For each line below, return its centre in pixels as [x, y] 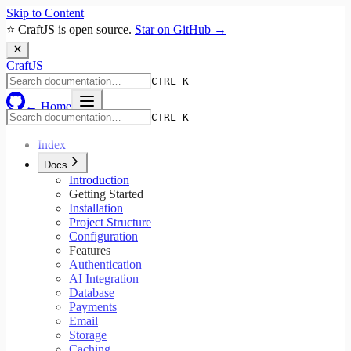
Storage [88, 335]
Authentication [105, 265]
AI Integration [104, 279]
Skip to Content [45, 13]
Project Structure [110, 223]
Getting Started [106, 194]
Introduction [99, 180]
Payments [93, 307]
